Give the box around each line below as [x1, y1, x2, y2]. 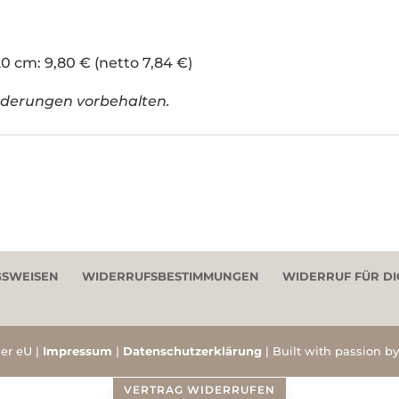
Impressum [43, 343, 113, 358]
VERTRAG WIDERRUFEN [124, 382, 275, 396]
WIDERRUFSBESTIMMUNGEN [82, 268, 260, 283]
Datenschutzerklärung [123, 343, 263, 358]
